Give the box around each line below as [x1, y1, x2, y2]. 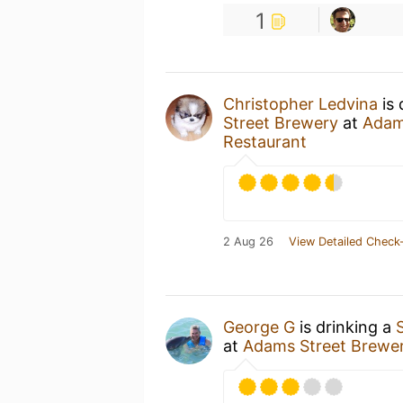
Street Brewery [223, 112, 338, 132]
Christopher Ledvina [223, 94, 378, 113]
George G [223, 317, 295, 336]
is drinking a [295, 317, 396, 336]
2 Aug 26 [223, 234, 273, 248]
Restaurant [223, 131, 307, 151]
